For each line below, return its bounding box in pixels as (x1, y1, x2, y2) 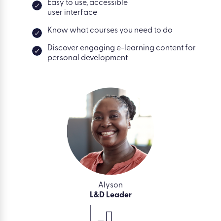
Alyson (98, 182, 123, 190)
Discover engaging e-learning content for (47, 44, 196, 53)
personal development (47, 54, 128, 63)
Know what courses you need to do (47, 27, 173, 35)
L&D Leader (89, 191, 132, 200)
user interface (47, 9, 97, 17)
